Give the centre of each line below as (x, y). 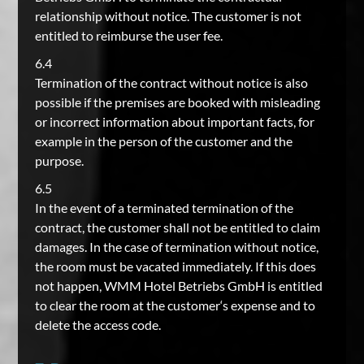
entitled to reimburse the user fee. (128, 35)
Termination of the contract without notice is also (171, 82)
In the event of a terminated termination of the (164, 208)
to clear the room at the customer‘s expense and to (175, 305)
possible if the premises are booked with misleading (177, 102)
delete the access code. (97, 325)
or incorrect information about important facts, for (174, 121)
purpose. (59, 160)
